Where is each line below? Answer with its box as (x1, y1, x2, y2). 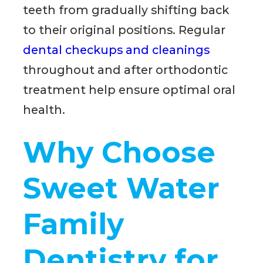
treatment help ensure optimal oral (23, 83, 236, 97)
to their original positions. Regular (23, 23, 226, 38)
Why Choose (23, 134, 216, 170)
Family (23, 206, 124, 241)
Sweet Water (23, 170, 220, 205)
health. (23, 103, 66, 117)
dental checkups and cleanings (23, 43, 210, 58)
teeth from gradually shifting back (23, 3, 230, 18)
